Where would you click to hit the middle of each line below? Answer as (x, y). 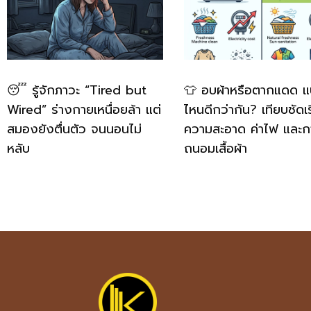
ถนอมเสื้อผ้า (215, 149)
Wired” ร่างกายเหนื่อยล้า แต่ (84, 110)
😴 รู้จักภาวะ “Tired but (77, 91)
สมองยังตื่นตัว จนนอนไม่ (74, 129)
